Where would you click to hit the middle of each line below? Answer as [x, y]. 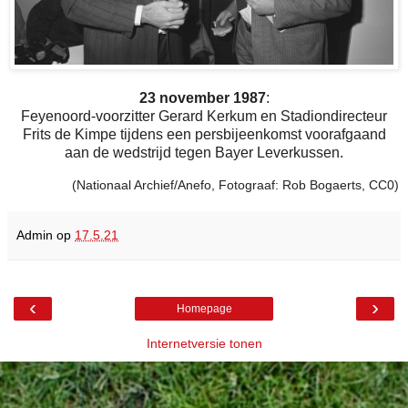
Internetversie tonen [204, 343]
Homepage [204, 308]
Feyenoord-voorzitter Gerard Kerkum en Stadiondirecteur [204, 117]
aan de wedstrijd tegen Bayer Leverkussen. [204, 153]
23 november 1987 [202, 98]
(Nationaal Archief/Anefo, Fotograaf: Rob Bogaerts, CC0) [235, 184]
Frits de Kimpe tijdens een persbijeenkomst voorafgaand [204, 135]
